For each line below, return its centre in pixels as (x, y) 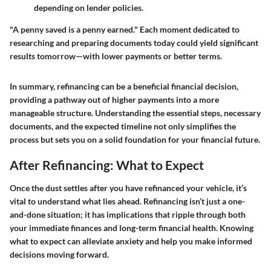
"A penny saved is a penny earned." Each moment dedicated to (125, 30)
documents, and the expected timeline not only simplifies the (123, 126)
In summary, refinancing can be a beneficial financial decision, (124, 87)
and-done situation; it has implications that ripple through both (128, 214)
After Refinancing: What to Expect (107, 165)
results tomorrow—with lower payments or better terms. (116, 56)
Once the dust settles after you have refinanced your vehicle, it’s (128, 188)
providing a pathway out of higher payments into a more (114, 100)
